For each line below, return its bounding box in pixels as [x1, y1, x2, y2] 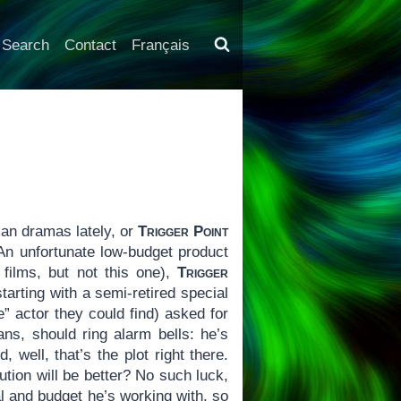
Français [131, 36, 190, 54]
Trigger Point [138, 223, 229, 241]
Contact [64, 36, 116, 54]
